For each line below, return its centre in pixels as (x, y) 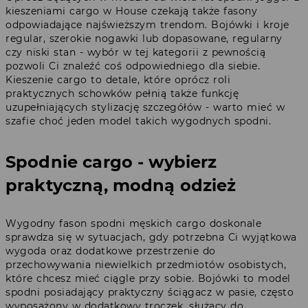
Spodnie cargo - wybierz (111, 162)
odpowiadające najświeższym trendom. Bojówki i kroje (147, 24)
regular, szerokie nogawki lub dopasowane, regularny (144, 38)
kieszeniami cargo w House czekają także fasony (131, 11)
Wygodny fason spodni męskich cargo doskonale (133, 223)
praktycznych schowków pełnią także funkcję (122, 93)
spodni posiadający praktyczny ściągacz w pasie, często (150, 292)
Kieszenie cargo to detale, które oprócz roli (118, 79)
